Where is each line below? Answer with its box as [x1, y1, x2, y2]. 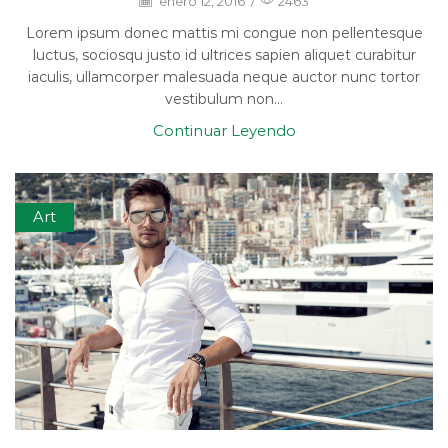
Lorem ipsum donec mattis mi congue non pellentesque [25, 24, 423, 43]
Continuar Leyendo [152, 122, 296, 141]
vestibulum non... [165, 90, 283, 109]
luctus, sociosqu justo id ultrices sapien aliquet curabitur [32, 46, 416, 65]
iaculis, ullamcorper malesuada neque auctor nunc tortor [28, 68, 420, 87]
